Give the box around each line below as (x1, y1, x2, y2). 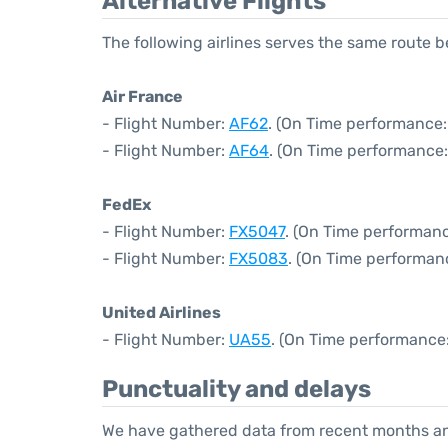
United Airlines (102, 303, 221, 322)
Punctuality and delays (102, 375, 371, 403)
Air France (102, 87, 183, 106)
